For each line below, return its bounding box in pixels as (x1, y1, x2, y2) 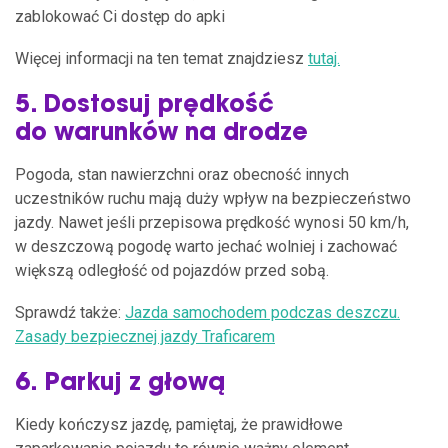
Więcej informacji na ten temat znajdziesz (15, 48, 308, 68)
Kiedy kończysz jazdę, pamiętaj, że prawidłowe (15, 414, 343, 434)
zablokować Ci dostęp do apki (15, 6, 225, 26)
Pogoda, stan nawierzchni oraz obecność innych (15, 164, 349, 184)
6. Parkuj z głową (15, 364, 225, 397)
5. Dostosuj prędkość (15, 86, 274, 119)
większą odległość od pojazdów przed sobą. (15, 260, 329, 280)
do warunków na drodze (15, 114, 308, 147)
